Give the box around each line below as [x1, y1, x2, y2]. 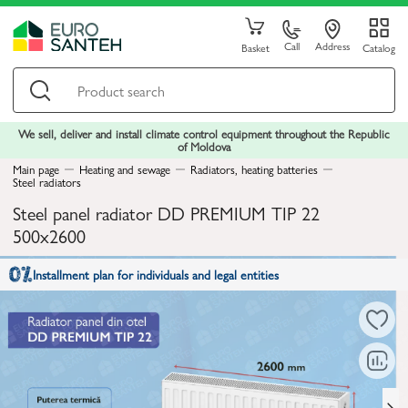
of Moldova [178, 138, 230, 155]
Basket [240, 39, 270, 56]
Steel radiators [13, 173, 81, 190]
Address [314, 37, 350, 54]
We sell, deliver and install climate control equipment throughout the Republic [18, 125, 390, 142]
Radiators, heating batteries [190, 160, 318, 178]
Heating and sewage [79, 160, 170, 178]
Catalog [362, 39, 395, 56]
